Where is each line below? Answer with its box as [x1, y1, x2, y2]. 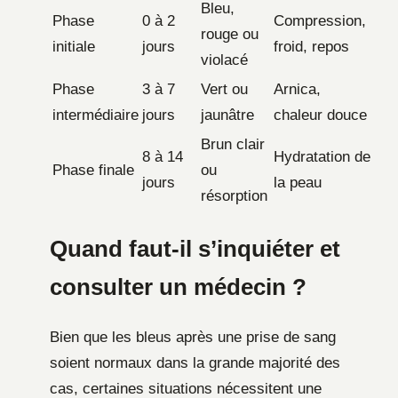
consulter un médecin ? [50, 274, 306, 299]
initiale [52, 37, 95, 55]
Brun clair [201, 135, 265, 153]
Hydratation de [274, 147, 370, 165]
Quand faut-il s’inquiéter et [50, 235, 340, 261]
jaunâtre [201, 106, 254, 123]
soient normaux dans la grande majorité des [50, 354, 340, 371]
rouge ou [201, 25, 259, 43]
